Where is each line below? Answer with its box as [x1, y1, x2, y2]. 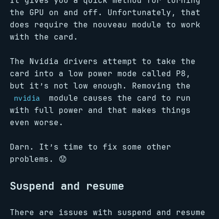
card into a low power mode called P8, [10, 68, 191, 79]
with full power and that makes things [10, 105, 191, 115]
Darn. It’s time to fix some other [10, 142, 171, 152]
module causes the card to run [44, 93, 191, 103]
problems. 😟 [10, 154, 67, 164]
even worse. [10, 117, 64, 128]
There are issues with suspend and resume [10, 207, 205, 218]
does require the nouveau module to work [10, 20, 200, 30]
